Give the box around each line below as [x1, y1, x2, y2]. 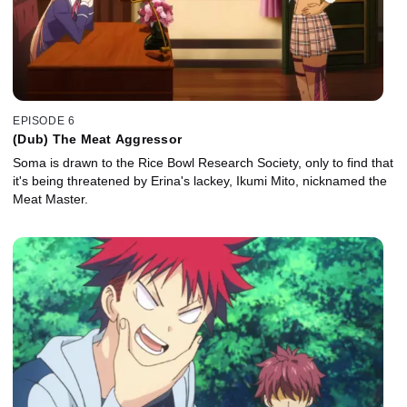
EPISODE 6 [13, 114, 75, 127]
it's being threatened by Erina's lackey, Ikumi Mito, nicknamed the [13, 173, 387, 188]
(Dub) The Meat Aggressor [13, 131, 182, 146]
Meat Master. [13, 191, 88, 206]
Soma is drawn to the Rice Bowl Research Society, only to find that [13, 154, 393, 170]
